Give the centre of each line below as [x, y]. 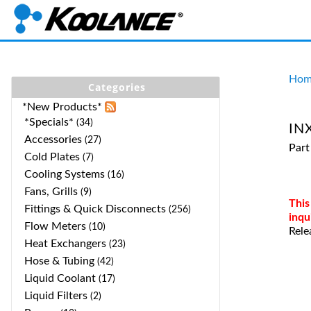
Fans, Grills [51, 192]
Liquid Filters [56, 296]
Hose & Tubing [59, 261]
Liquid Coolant [60, 278]
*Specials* [49, 122]
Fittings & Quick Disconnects [95, 209]
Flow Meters [55, 226]
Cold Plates [52, 157]
